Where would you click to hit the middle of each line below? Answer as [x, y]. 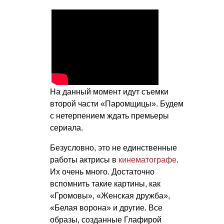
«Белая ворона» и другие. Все [106, 208]
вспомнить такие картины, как [105, 184]
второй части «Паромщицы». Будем [117, 104]
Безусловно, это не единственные [113, 148]
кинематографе [147, 160]
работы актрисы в [84, 160]
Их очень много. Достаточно [102, 172]
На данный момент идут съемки [109, 92]
